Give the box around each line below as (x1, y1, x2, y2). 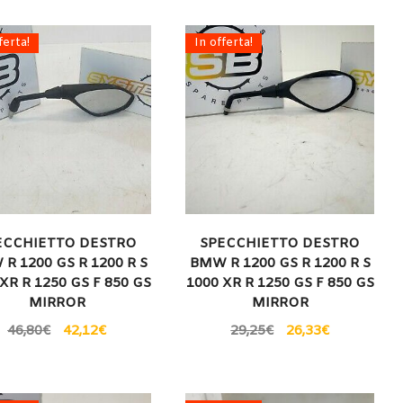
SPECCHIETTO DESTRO (200, 235, 361, 254)
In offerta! (194, 34, 254, 50)
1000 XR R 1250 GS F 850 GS (185, 274, 374, 293)
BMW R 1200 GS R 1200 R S (189, 255, 371, 273)
